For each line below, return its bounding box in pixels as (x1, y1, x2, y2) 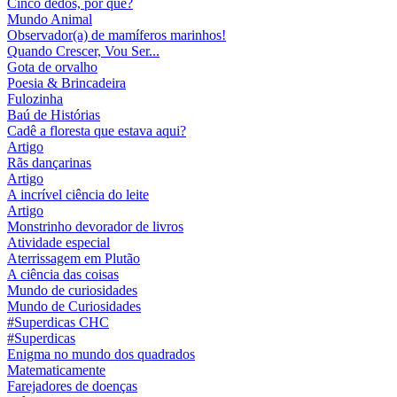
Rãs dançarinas (7, 155, 91, 171)
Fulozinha (7, 91, 63, 107)
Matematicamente (7, 362, 105, 378)
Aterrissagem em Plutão (7, 251, 140, 267)
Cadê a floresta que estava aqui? (7, 123, 186, 139)
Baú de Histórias (7, 107, 100, 123)
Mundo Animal (7, 12, 92, 27)
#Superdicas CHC (7, 315, 109, 331)
